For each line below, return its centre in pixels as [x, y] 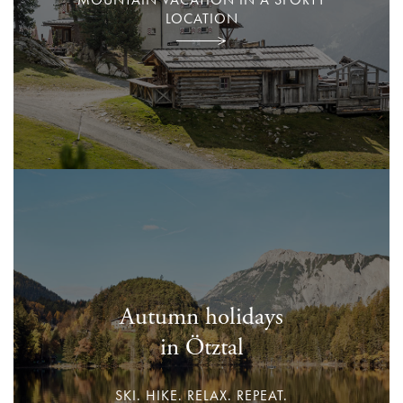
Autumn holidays [201, 318]
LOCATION [201, 18]
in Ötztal [201, 348]
